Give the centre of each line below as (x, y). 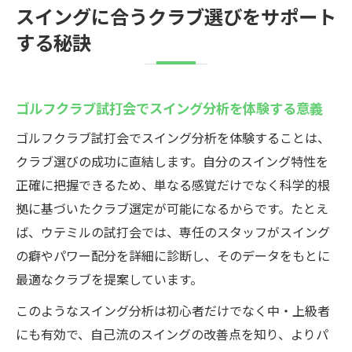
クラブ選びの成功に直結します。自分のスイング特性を (172, 161)
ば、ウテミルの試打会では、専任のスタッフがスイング (173, 232)
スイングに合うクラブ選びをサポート (176, 16)
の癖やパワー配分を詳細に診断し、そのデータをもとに (173, 255)
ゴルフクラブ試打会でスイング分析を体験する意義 (169, 108)
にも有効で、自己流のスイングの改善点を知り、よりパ (172, 334)
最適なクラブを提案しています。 (109, 279)
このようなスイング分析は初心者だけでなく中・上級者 (173, 310)
